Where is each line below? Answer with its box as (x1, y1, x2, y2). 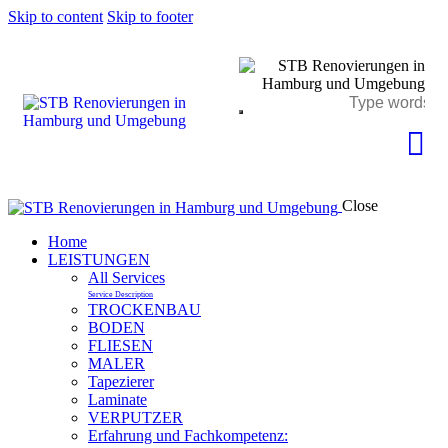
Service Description (88, 289, 153, 299)
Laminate (88, 390, 147, 408)
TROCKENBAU (88, 300, 201, 318)
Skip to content (8, 8, 103, 25)
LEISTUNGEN (48, 250, 150, 268)
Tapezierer (88, 372, 154, 390)
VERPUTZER (88, 408, 183, 426)
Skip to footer (107, 8, 193, 25)
